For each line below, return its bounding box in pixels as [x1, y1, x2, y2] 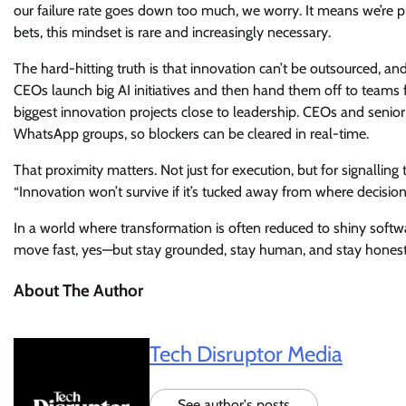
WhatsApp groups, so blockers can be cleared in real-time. [14, 125, 369, 142]
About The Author [14, 279, 143, 301]
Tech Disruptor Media [150, 341, 343, 368]
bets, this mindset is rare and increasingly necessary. [14, 24, 334, 41]
